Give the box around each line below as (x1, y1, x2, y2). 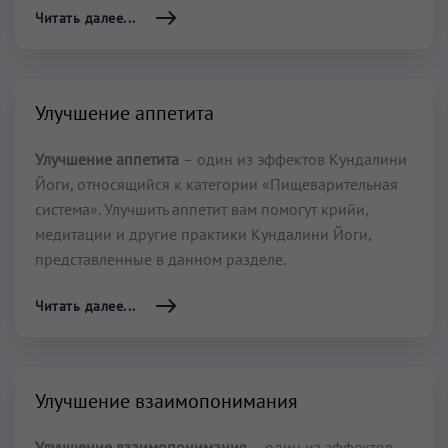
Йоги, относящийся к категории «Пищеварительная (35, 174, 398, 194)
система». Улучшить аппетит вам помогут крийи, (35, 199, 368, 219)
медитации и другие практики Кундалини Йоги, (35, 224, 371, 244)
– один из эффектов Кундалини (183, 149, 407, 169)
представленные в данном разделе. (35, 249, 286, 269)
